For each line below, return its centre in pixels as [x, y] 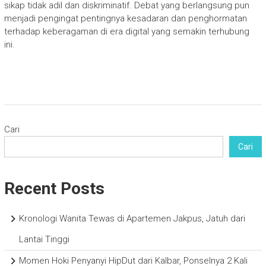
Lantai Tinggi [44, 239]
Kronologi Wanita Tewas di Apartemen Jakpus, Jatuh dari [132, 218]
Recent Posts [54, 189]
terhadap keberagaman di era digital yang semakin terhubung [126, 31]
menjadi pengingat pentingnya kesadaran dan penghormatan [125, 18]
